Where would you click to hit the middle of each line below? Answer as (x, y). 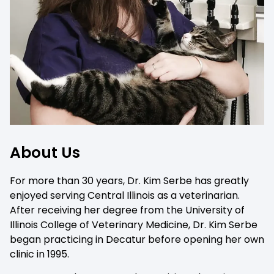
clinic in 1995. (39, 254)
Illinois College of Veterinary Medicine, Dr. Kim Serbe (134, 224)
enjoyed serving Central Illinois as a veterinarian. (125, 195)
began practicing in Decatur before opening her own (137, 239)
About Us (45, 152)
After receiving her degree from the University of (127, 210)
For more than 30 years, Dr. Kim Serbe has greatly (129, 180)
